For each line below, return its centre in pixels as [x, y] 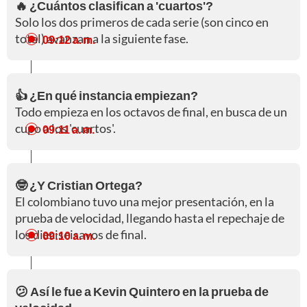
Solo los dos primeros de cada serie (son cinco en [142, 22]
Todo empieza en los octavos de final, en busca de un [151, 112]
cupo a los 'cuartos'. [65, 128]
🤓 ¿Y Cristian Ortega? [79, 185]
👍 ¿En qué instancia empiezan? [107, 96]
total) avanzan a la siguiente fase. [102, 39]
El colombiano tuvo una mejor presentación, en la [145, 202]
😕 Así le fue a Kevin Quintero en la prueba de [142, 292]
